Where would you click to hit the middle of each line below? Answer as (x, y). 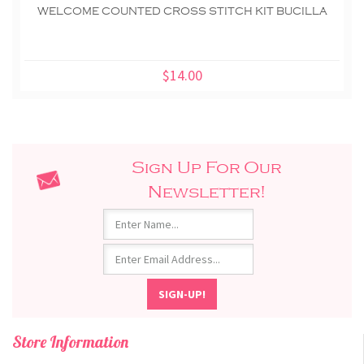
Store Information (70, 342)
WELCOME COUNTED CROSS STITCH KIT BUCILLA (182, 11)
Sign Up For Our (206, 168)
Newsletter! (206, 192)
